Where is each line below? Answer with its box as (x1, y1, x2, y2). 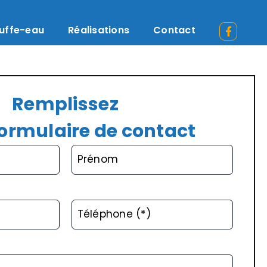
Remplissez (12, 92, 119, 117)
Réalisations (68, 23, 130, 37)
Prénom (77, 152, 119, 166)
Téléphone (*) (77, 207, 151, 221)
